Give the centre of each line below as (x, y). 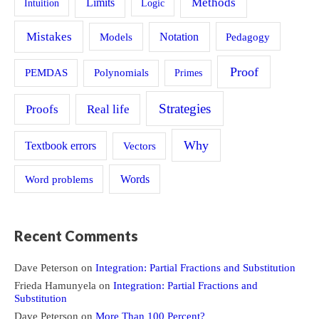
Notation (179, 36)
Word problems (59, 179)
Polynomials (121, 73)
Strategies (185, 108)
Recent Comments (76, 236)
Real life (108, 109)
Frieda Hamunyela (55, 285)
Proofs (42, 109)
